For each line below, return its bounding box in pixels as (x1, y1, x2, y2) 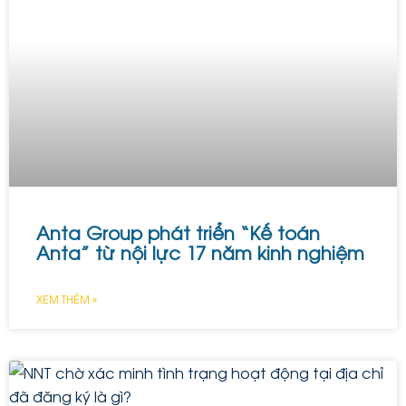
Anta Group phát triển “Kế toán (36, 219, 320, 246)
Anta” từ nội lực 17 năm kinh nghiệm (36, 239, 364, 266)
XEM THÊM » (36, 291, 97, 308)
